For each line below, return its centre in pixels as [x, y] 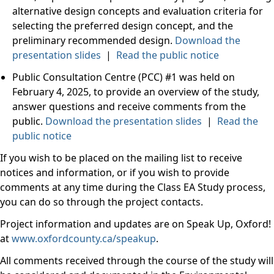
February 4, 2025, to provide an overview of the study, [136, 92]
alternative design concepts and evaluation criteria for [138, 11]
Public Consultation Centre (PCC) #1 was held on [124, 77]
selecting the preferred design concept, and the [123, 26]
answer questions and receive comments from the [129, 106]
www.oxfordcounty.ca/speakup [84, 239]
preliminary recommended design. [94, 40]
